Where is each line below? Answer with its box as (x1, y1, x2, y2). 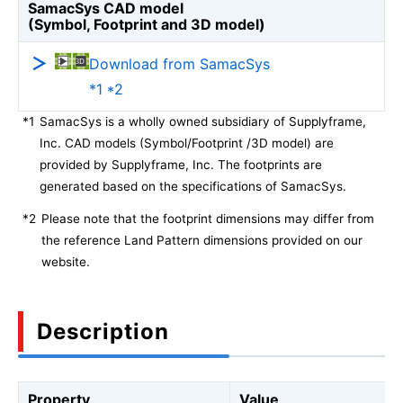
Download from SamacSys (89, 55, 270, 73)
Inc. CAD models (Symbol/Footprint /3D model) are (40, 136, 334, 150)
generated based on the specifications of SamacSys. (40, 179, 346, 193)
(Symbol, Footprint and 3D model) (28, 15, 265, 33)
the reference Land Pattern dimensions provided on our (41, 233, 363, 247)
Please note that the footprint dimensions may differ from (41, 211, 374, 226)
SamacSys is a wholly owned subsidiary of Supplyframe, (40, 114, 366, 129)
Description (37, 318, 169, 345)
